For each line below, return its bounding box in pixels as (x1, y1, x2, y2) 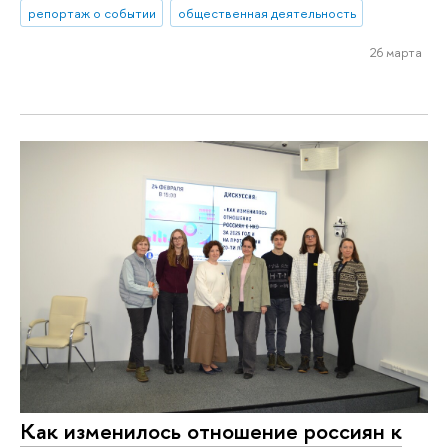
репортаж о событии (27, 3, 156, 22)
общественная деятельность (177, 3, 356, 22)
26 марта (369, 43, 422, 62)
